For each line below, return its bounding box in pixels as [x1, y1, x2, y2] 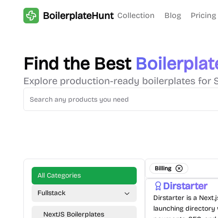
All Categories [37, 171, 81, 180]
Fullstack [37, 189, 66, 197]
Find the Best [23, 54, 131, 74]
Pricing [191, 11, 216, 20]
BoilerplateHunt [43, 10, 113, 21]
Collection [117, 11, 155, 20]
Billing [155, 165, 171, 172]
